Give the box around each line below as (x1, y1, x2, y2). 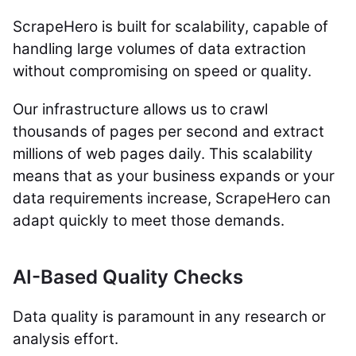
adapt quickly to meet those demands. (13, 211, 284, 230)
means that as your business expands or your (13, 167, 335, 186)
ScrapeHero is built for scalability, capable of (13, 17, 328, 37)
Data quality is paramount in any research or (13, 308, 326, 327)
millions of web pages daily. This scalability (13, 145, 313, 164)
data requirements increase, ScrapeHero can (13, 189, 331, 208)
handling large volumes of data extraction (13, 40, 306, 59)
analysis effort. (13, 330, 122, 349)
